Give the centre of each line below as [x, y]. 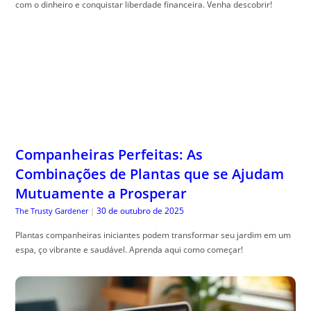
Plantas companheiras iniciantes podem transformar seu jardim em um [153, 166]
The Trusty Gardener [52, 142]
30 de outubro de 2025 [141, 142]
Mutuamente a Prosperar [101, 124]
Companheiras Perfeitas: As [109, 85]
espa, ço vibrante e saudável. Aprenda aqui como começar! [129, 180]
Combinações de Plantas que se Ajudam [150, 105]
